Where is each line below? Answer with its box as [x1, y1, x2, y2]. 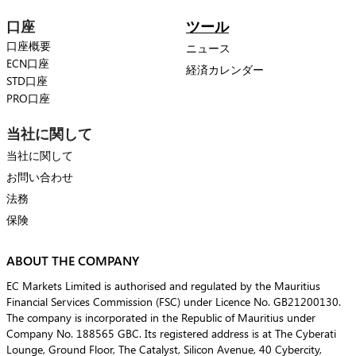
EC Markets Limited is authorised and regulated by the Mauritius [6, 278, 320, 294]
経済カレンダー [186, 62, 264, 78]
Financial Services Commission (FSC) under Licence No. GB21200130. [6, 294, 341, 310]
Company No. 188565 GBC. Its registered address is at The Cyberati [6, 326, 336, 342]
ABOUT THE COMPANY [6, 250, 139, 272]
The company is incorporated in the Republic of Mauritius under [6, 310, 315, 326]
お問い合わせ [6, 169, 73, 185]
